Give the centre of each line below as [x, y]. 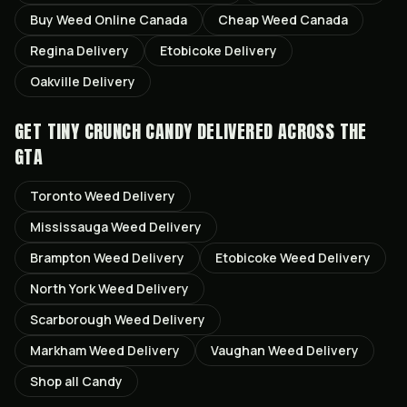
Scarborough [71, 319]
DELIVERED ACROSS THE [279, 131]
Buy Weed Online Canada [109, 20]
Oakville [55, 81]
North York [63, 288]
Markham [58, 350]
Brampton [60, 258]
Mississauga [69, 227]
